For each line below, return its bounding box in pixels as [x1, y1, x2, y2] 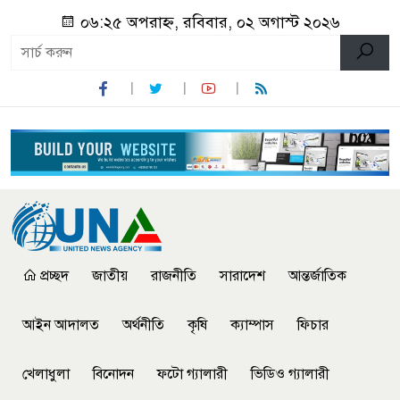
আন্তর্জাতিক [288, 267, 346, 286]
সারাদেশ [220, 267, 265, 286]
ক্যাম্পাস [230, 316, 274, 335]
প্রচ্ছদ [37, 267, 69, 286]
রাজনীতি [151, 267, 196, 286]
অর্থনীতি [122, 316, 164, 335]
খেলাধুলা [22, 365, 70, 384]
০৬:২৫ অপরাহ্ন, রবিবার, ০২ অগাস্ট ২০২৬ [76, 12, 340, 32]
